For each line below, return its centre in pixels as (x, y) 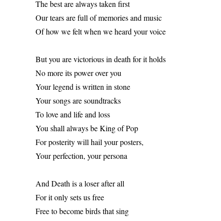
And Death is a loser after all (81, 183)
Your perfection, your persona (82, 156)
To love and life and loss (74, 114)
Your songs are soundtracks (79, 100)
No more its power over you (79, 73)
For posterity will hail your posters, (91, 142)
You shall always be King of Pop (88, 128)
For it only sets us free (71, 197)
